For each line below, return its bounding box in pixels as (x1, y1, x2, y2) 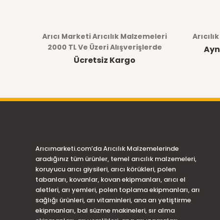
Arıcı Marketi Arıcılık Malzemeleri (42, 31, 167, 41)
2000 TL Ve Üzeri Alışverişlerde (47, 42, 162, 52)
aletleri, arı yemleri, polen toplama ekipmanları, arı (35, 185, 200, 194)
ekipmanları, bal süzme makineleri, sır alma (35, 206, 175, 215)
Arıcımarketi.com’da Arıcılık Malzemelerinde (35, 144, 179, 153)
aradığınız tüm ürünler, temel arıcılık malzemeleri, (35, 154, 196, 164)
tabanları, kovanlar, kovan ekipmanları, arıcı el (35, 175, 186, 184)
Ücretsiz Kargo (74, 55, 136, 66)
